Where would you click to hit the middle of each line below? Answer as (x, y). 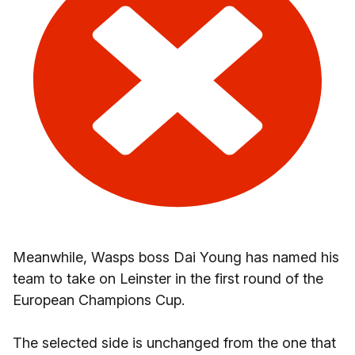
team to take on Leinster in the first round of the (168, 279)
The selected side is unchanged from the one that (174, 343)
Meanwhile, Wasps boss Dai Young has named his (176, 257)
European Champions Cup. (99, 300)
